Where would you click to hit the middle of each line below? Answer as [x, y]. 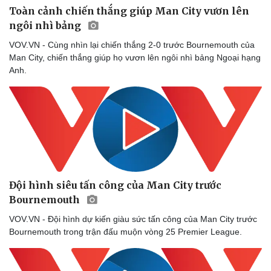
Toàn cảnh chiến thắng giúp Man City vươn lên [129, 11]
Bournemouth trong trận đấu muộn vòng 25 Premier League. [126, 231]
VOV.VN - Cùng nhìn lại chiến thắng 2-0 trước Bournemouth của [132, 45]
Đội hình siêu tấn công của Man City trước [115, 185]
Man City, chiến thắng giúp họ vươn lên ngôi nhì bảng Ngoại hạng [135, 58]
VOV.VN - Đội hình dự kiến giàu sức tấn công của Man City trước [133, 219]
